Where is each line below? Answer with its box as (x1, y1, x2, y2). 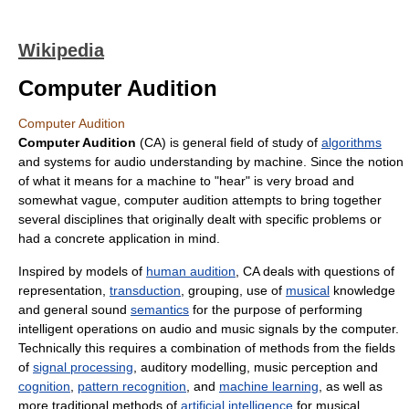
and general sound (18, 302, 131, 317)
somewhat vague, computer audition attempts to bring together (18, 193, 382, 207)
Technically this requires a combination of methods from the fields (18, 341, 395, 355)
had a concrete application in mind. (18, 231, 220, 246)
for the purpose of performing (189, 302, 362, 317)
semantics (131, 302, 189, 317)
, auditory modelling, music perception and (133, 360, 378, 374)
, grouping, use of (181, 283, 286, 298)
